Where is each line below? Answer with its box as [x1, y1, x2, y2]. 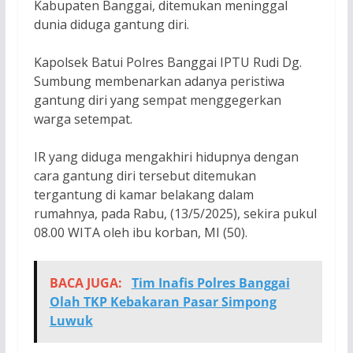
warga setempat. [33, 110, 132, 128]
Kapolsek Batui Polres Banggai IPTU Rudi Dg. [33, 54, 302, 72]
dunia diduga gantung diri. [33, 16, 189, 34]
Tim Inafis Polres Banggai [131, 274, 290, 292]
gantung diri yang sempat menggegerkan [33, 91, 281, 110]
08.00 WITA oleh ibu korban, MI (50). [33, 224, 247, 242]
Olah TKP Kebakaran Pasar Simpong [49, 293, 277, 311]
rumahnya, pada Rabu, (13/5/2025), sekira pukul [33, 205, 317, 223]
